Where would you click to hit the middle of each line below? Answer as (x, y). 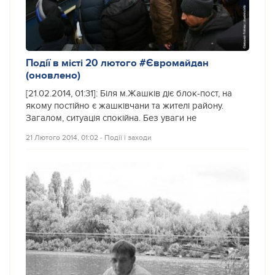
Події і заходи (128, 137)
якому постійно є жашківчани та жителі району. (125, 106)
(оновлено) (53, 75)
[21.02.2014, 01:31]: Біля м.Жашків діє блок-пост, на (129, 93)
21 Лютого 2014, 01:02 (62, 137)
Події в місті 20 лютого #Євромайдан (117, 63)
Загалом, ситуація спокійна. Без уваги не (111, 118)
